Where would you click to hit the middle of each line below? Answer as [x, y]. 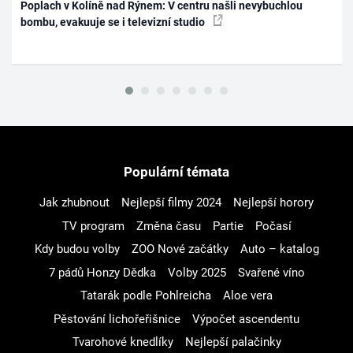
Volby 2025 [197, 272]
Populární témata [176, 172]
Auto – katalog [279, 249]
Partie [228, 226]
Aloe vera [248, 296]
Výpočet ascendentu [246, 319]
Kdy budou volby [77, 249]
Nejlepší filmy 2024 [171, 203]
